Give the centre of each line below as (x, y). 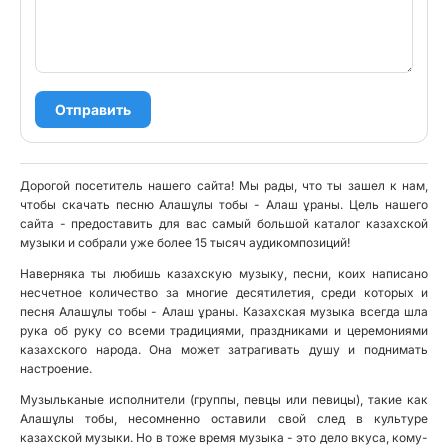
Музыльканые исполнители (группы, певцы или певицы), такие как (224, 399)
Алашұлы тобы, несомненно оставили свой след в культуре (224, 418)
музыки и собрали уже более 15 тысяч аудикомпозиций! (185, 242)
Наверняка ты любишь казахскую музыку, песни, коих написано (224, 273)
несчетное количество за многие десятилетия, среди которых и (224, 292)
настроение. (56, 368)
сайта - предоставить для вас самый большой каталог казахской (224, 223)
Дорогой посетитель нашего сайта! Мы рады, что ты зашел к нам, (224, 185)
